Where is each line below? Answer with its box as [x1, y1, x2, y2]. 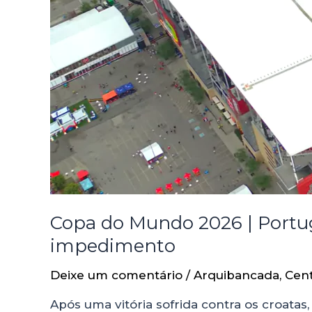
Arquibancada [194, 268, 279, 283]
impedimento [50, 235, 175, 258]
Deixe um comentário [50, 268, 182, 283]
